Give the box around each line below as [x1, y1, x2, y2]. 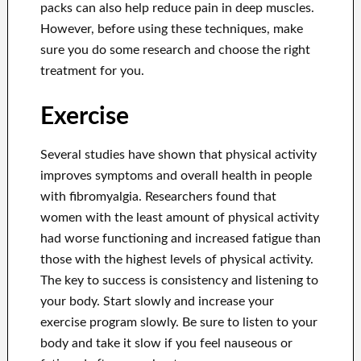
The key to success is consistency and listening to [39, 274, 318, 288]
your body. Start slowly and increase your [39, 295, 274, 309]
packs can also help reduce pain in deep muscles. [39, 2, 314, 15]
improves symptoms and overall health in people [39, 169, 312, 183]
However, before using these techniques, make [39, 23, 303, 36]
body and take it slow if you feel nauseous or [39, 337, 293, 351]
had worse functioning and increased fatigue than [39, 232, 321, 246]
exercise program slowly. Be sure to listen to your [39, 316, 317, 330]
